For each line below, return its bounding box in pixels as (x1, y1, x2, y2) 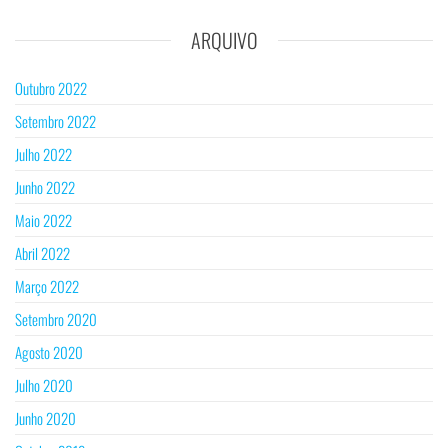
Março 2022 (15, 275, 79, 298)
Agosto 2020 (15, 341, 83, 364)
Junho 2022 (15, 176, 75, 199)
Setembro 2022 (15, 110, 96, 133)
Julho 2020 (15, 374, 73, 397)
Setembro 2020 (15, 308, 97, 331)
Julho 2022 (15, 143, 72, 166)
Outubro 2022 (15, 77, 87, 100)
